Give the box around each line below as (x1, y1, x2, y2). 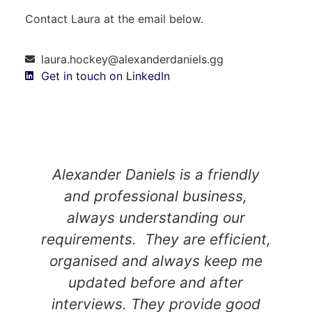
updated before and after (68, 274, 244, 292)
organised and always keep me (49, 252, 263, 270)
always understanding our (66, 209, 245, 227)
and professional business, (64, 187, 248, 205)
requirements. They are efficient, (40, 231, 271, 249)
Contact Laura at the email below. (25, 11, 203, 26)
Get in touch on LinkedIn (40, 69, 170, 84)
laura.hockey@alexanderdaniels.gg (40, 52, 224, 67)
